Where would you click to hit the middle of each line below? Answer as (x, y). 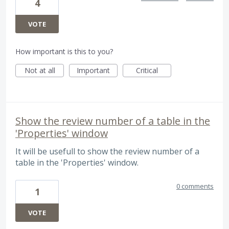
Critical (147, 71)
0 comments (195, 186)
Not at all (40, 71)
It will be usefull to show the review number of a (107, 152)
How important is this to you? (64, 52)
